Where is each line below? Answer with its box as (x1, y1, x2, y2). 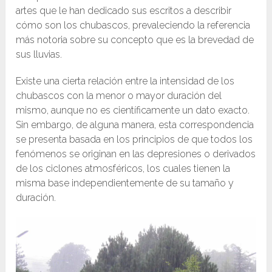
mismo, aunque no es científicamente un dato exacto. (16, 104, 253, 117)
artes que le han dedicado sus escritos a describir (16, 5, 232, 17)
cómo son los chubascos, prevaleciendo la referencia (16, 19, 251, 32)
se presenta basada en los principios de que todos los (16, 134, 253, 146)
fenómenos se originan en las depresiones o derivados (16, 148, 256, 160)
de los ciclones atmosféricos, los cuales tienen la (16, 163, 231, 175)
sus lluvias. (16, 49, 63, 61)
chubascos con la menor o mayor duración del (16, 90, 222, 102)
